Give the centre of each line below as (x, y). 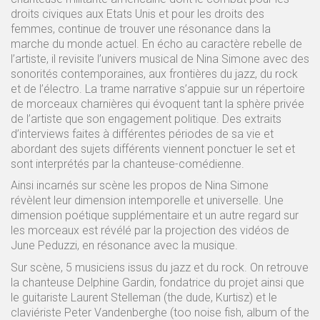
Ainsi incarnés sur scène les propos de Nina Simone (140, 185)
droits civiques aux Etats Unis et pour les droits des (137, 14)
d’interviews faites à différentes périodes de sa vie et (142, 134)
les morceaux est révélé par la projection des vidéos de (150, 230)
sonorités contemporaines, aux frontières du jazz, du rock (154, 74)
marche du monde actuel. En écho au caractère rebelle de (156, 44)
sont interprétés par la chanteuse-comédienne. (127, 164)
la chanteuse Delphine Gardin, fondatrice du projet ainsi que (157, 282)
